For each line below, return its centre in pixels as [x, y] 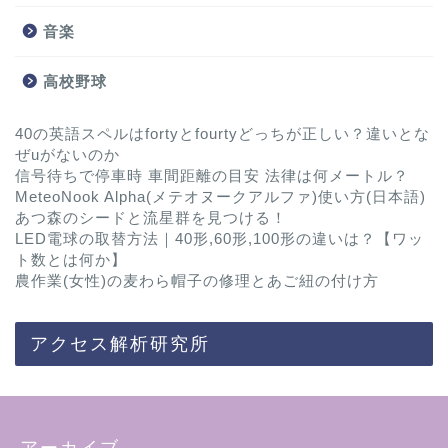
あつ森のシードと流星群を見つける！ [151, 217]
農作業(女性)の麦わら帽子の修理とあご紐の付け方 [197, 280]
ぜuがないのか [67, 154]
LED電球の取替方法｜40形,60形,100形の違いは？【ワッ [219, 238]
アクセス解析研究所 [120, 342]
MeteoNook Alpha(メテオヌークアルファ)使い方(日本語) [220, 196]
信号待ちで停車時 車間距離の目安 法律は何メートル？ [212, 175]
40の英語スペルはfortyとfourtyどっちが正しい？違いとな [222, 133]
